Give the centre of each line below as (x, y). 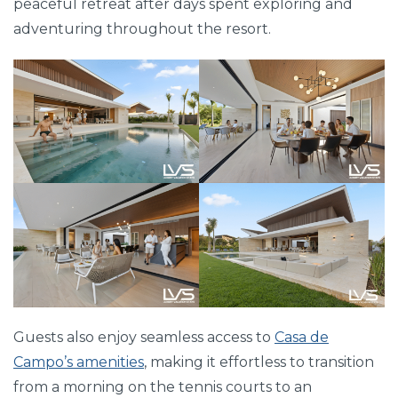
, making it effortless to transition (259, 362)
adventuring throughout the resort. (142, 29)
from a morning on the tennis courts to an (163, 386)
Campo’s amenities (79, 362)
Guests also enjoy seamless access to (144, 337)
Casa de (302, 337)
